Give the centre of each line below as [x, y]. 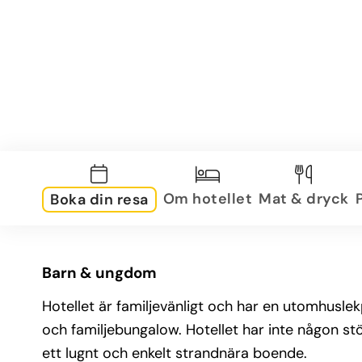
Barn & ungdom [99, 273]
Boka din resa [99, 200]
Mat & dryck [304, 198]
